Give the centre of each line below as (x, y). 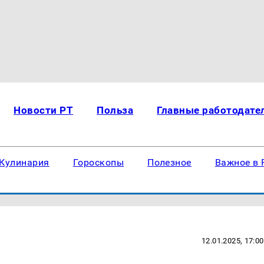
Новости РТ (44, 110)
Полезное (169, 162)
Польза (115, 110)
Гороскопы (98, 162)
